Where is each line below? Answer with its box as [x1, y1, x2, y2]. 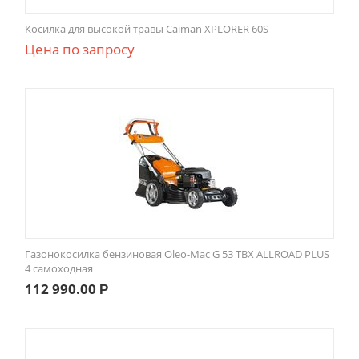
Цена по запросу [25, 40, 135, 59]
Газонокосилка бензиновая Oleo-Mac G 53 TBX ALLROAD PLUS [25, 247, 329, 262]
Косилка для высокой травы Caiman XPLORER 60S [25, 22, 268, 37]
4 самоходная [25, 261, 93, 276]
